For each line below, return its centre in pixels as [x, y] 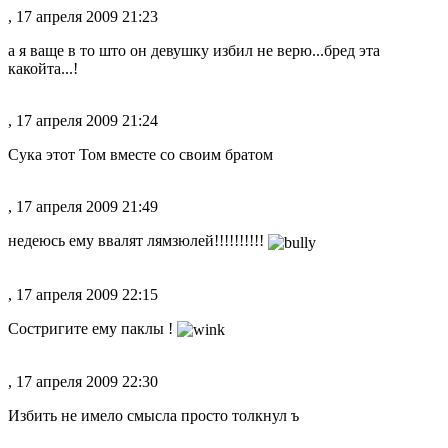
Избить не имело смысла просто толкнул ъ [153, 415]
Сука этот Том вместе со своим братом [140, 155]
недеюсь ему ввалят [77, 241]
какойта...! [43, 69]
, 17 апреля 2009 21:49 [83, 207]
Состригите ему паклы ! [92, 328]
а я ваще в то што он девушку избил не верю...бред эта [194, 51]
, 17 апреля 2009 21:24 [83, 121]
